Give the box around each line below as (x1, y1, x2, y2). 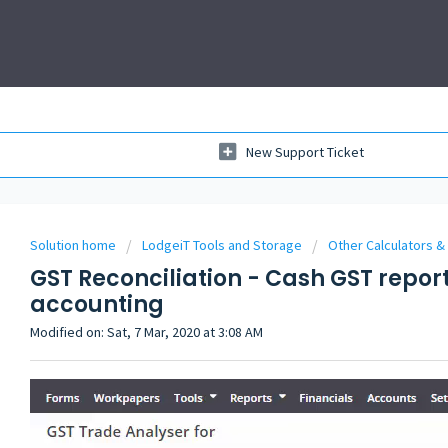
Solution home (30, 236, 119, 254)
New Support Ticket (246, 143, 364, 162)
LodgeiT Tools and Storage (142, 236, 302, 254)
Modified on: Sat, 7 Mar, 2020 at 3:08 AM (30, 323, 263, 341)
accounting (30, 289, 164, 320)
